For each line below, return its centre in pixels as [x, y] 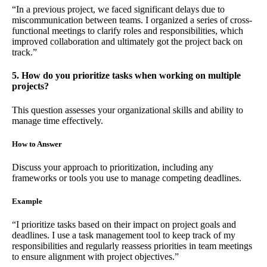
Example [27, 201]
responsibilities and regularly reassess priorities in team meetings [132, 246]
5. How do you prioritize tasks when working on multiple [126, 76]
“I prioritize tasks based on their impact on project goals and [124, 225]
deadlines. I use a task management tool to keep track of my [124, 235]
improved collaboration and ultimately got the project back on [127, 41]
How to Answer [37, 144]
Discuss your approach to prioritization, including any [113, 167]
